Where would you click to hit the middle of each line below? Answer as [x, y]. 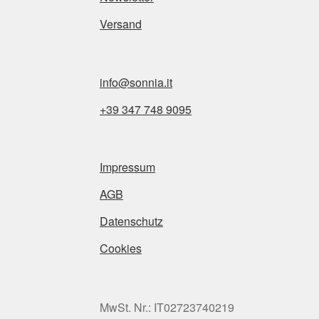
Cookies [121, 248]
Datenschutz [132, 221]
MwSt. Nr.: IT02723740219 [167, 308]
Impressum [128, 167]
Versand [121, 24]
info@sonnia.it [136, 82]
